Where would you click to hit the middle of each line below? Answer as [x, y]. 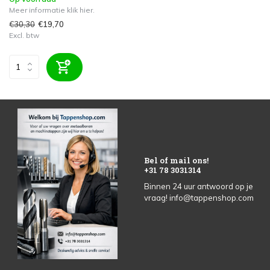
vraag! [157, 197]
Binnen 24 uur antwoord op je [199, 186]
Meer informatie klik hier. [52, 10]
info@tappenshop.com [212, 197]
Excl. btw [24, 35]
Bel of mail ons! [176, 160]
